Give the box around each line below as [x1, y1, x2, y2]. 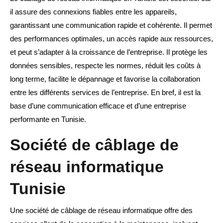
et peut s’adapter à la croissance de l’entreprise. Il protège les [10, 48, 208, 57]
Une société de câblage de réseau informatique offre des [10, 206, 193, 215]
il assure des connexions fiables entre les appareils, [10, 7, 177, 16]
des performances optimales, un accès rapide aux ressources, [10, 34, 213, 43]
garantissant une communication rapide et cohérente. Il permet [10, 21, 212, 30]
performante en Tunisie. [10, 115, 86, 124]
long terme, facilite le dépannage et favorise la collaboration [10, 75, 200, 84]
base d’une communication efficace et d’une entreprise [10, 102, 186, 111]
